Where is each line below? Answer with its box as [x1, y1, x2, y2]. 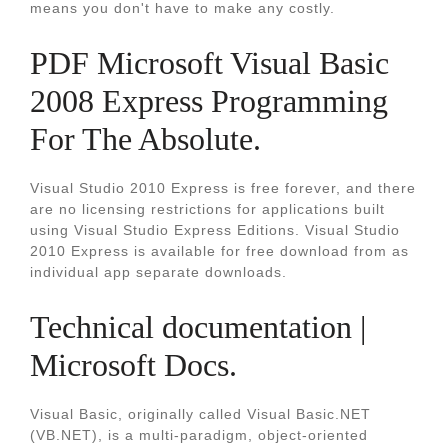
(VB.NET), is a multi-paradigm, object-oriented [30, 427, 368, 443]
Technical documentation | [30, 309, 366, 345]
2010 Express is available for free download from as [30, 243, 409, 259]
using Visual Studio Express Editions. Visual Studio [30, 222, 400, 238]
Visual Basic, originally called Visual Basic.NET [30, 406, 371, 422]
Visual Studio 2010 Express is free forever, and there [30, 180, 416, 196]
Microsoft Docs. [30, 347, 237, 383]
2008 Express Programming [30, 83, 388, 119]
